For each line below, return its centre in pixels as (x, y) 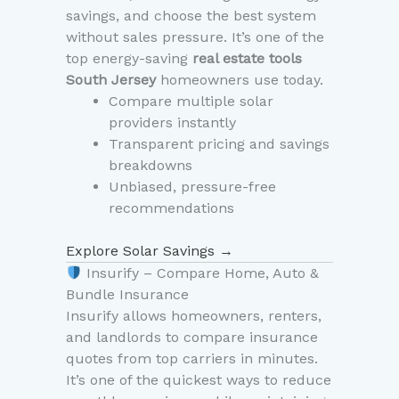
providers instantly (172, 123)
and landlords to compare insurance (192, 338)
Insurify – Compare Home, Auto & (201, 273)
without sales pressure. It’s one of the (195, 37)
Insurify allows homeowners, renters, (194, 316)
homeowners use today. (240, 80)
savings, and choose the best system (191, 16)
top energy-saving (129, 59)
